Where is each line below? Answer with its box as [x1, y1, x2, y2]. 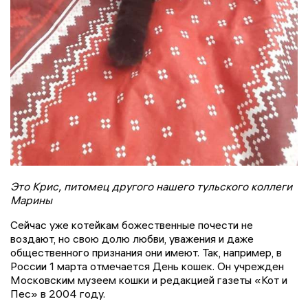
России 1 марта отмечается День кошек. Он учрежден [10, 258, 284, 273]
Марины [10, 192, 52, 207]
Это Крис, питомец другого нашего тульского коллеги [10, 179, 292, 193]
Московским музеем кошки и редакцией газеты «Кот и [10, 272, 287, 287]
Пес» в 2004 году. [10, 286, 105, 300]
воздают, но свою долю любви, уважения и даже [10, 231, 254, 245]
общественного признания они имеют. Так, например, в [10, 245, 282, 259]
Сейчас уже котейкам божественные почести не [10, 217, 253, 232]
